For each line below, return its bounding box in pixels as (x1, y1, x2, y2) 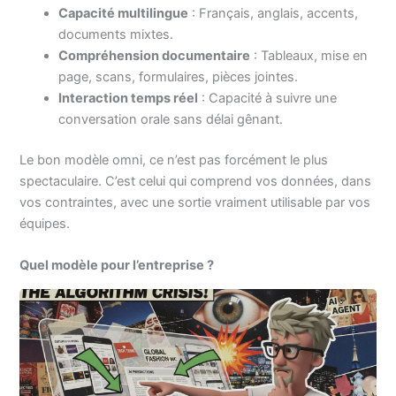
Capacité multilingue (58, 4, 189, 21)
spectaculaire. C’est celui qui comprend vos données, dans (19, 172, 372, 189)
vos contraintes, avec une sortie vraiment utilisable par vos (19, 194, 371, 210)
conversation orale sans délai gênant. (58, 110, 284, 127)
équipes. (19, 215, 71, 232)
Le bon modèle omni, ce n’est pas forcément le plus (19, 151, 329, 168)
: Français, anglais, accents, (188, 4, 359, 21)
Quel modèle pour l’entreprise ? (19, 257, 215, 274)
